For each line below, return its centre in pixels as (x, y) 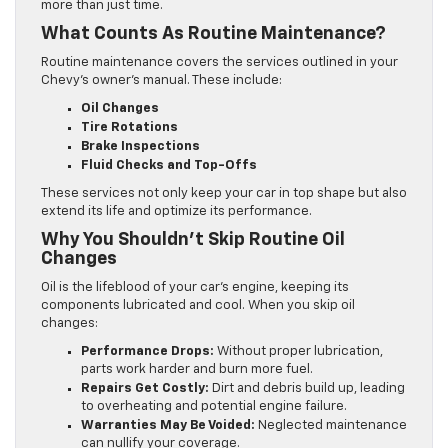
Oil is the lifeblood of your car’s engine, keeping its (195, 288)
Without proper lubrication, (298, 352)
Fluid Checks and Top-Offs (169, 166)
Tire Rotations (129, 128)
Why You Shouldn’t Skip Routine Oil (193, 240)
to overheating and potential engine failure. (214, 407)
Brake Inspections (140, 147)
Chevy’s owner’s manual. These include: (161, 81)
